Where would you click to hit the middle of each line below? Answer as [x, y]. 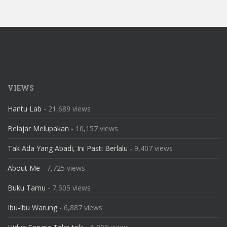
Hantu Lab [25, 109]
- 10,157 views [93, 128]
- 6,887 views [80, 207]
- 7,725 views [63, 168]
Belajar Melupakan [38, 128]
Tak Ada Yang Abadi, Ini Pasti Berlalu [68, 148]
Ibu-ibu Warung [32, 207]
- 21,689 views [66, 109]
